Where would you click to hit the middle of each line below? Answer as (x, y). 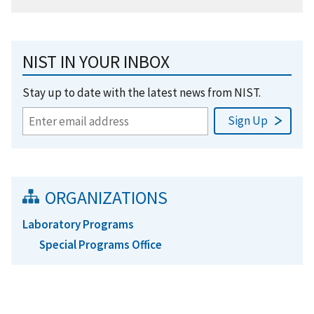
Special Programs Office (101, 245)
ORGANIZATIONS (106, 197)
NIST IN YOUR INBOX (96, 61)
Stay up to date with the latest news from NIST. (142, 92)
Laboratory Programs (78, 224)
